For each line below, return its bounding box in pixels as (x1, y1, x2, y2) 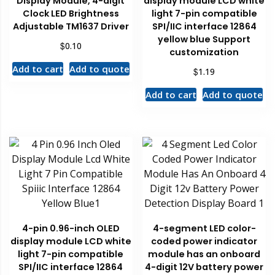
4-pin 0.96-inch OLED (21, 222, 120, 235)
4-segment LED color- (152, 222, 256, 235)
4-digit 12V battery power (145, 261, 264, 274)
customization (169, 45, 239, 58)
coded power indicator (151, 235, 258, 248)
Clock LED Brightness (22, 7, 119, 20)
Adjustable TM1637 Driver (12, 20, 129, 33)
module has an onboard (148, 248, 261, 261)
